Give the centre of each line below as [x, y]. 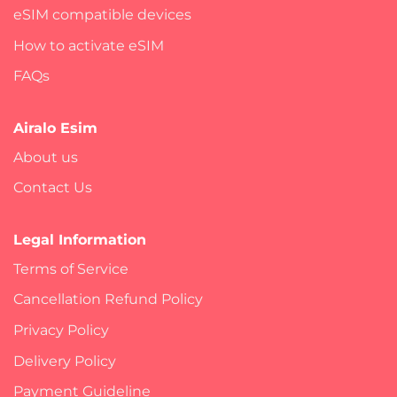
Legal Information [80, 239]
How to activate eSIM [89, 45]
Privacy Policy [61, 331]
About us [46, 157]
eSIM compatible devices [102, 14]
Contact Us [53, 188]
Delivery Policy [65, 361]
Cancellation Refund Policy [108, 300]
